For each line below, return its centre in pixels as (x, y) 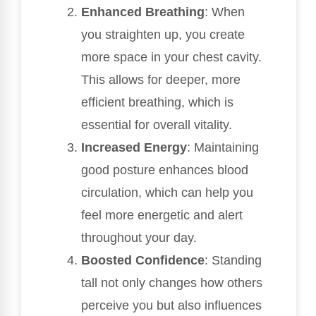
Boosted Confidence (143, 261)
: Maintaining (223, 148)
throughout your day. (139, 238)
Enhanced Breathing (143, 12)
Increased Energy (134, 148)
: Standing (233, 261)
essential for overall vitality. (157, 125)
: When (225, 12)
